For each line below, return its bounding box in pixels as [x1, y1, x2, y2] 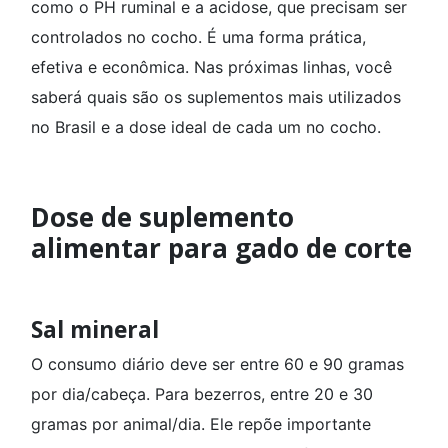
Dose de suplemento [31, 199, 294, 235]
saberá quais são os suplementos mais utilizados [31, 87, 401, 107]
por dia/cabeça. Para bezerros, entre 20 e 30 [31, 384, 373, 404]
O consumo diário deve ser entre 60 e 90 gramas [31, 354, 404, 374]
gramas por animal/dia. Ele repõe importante [31, 414, 371, 434]
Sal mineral [31, 313, 165, 345]
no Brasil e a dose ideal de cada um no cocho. [31, 117, 381, 137]
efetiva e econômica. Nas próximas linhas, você [31, 57, 392, 77]
